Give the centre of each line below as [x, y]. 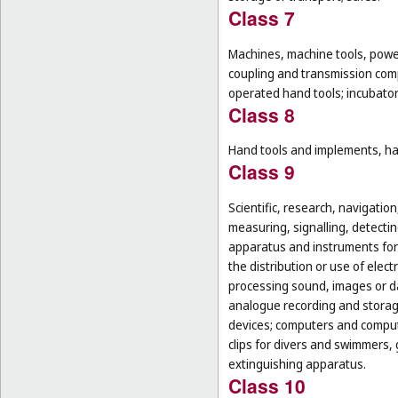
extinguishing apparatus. [297, 363]
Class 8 [262, 114]
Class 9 [262, 172]
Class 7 [262, 17]
